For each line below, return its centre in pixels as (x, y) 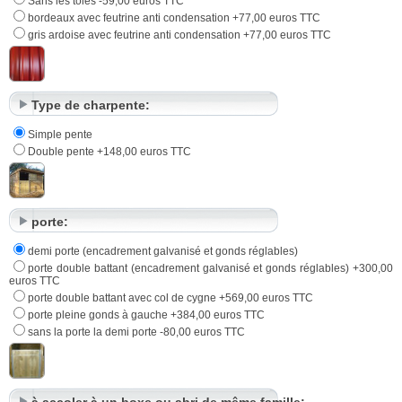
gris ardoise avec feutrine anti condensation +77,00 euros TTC (179, 35)
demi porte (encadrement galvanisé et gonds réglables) (163, 251)
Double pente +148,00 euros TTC (109, 151)
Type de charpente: (91, 105)
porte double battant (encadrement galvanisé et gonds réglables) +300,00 (210, 268)
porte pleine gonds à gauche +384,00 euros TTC (146, 315)
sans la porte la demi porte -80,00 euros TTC (136, 332)
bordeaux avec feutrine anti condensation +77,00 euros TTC (174, 17)
